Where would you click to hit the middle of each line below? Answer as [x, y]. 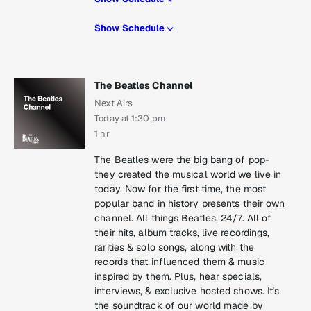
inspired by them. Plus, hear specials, [178, 277]
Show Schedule [130, 28]
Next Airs [114, 103]
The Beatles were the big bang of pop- [182, 160]
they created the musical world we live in [188, 175]
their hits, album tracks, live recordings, [182, 233]
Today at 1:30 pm [130, 119]
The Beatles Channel [144, 86]
